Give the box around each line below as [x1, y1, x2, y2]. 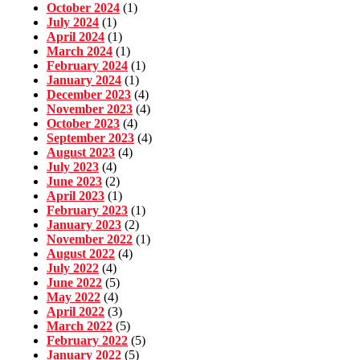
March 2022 [47, 319, 112, 333]
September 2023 [47, 131, 134, 145]
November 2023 [47, 102, 133, 117]
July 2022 [47, 261, 99, 276]
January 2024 [47, 73, 121, 88]
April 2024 [47, 30, 104, 44]
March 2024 [47, 44, 112, 59]
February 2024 [47, 59, 128, 73]
